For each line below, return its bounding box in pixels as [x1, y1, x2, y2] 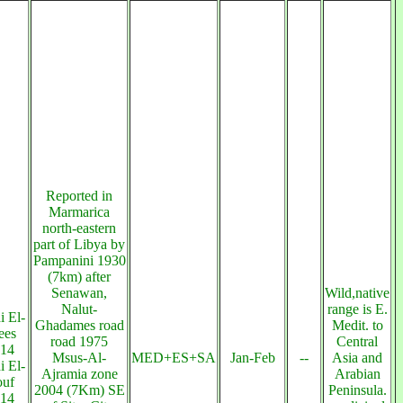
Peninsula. [327, 382, 387, 398]
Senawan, [51, 285, 107, 300]
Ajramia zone [40, 366, 118, 381]
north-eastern [42, 220, 116, 236]
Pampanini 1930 [32, 253, 126, 268]
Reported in [46, 188, 112, 203]
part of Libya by [33, 237, 125, 252]
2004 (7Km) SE [33, 382, 125, 398]
